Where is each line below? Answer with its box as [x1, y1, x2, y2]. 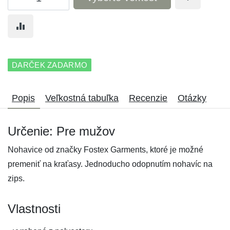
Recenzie [129, 93, 167, 103]
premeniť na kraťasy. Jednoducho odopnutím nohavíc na [8, 160, 213, 168]
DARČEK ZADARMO [12, 61, 88, 69]
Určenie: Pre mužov [8, 124, 115, 138]
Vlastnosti [8, 202, 61, 216]
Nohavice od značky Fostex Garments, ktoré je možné [8, 145, 203, 154]
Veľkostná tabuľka [45, 93, 119, 103]
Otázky [178, 93, 206, 103]
